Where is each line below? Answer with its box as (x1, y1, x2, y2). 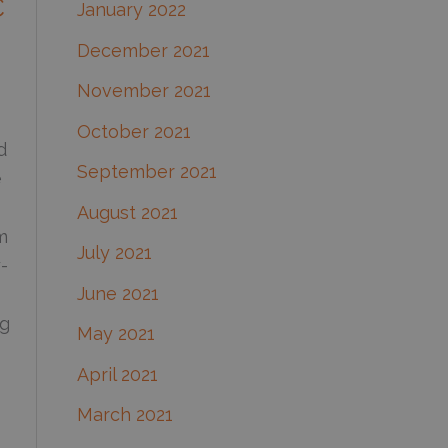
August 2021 (76, 201, 178, 223)
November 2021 (76, 80, 211, 102)
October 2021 (76, 120, 191, 142)
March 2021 (76, 404, 173, 426)
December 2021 (76, 39, 210, 61)
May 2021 (76, 323, 155, 345)
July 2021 (76, 242, 152, 264)
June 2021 (76, 282, 159, 304)
